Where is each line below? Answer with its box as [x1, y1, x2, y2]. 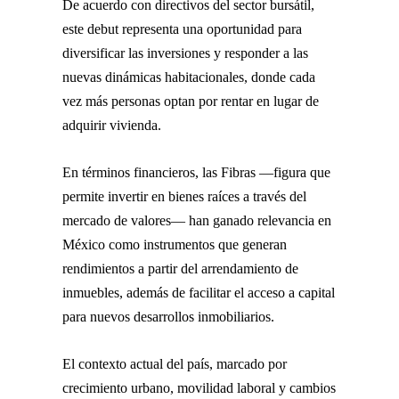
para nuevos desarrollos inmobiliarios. [62, 308, 274, 324]
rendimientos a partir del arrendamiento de [62, 260, 298, 276]
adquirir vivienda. [62, 117, 161, 133]
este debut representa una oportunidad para [62, 20, 302, 37]
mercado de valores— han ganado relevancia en [62, 212, 331, 228]
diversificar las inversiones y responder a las [62, 45, 308, 61]
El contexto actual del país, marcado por [62, 355, 287, 371]
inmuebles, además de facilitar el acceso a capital [62, 284, 335, 300]
